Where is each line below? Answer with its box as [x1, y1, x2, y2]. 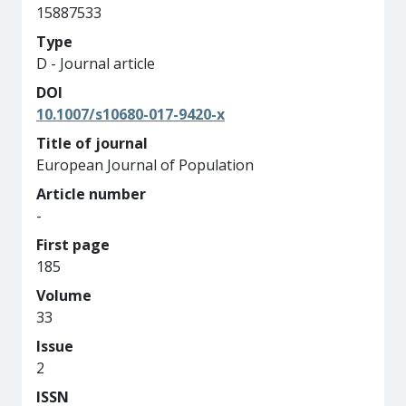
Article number [36, 184, 146, 204]
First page [36, 235, 110, 255]
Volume [36, 285, 92, 305]
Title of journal [36, 133, 148, 153]
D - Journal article [36, 53, 155, 73]
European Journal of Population [36, 155, 254, 175]
